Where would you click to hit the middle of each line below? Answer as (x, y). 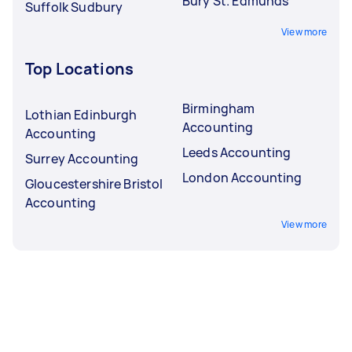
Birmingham (219, 108)
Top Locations (79, 69)
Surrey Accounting (82, 159)
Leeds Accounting (237, 152)
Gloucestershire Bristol (94, 184)
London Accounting (242, 178)
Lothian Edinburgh (81, 115)
